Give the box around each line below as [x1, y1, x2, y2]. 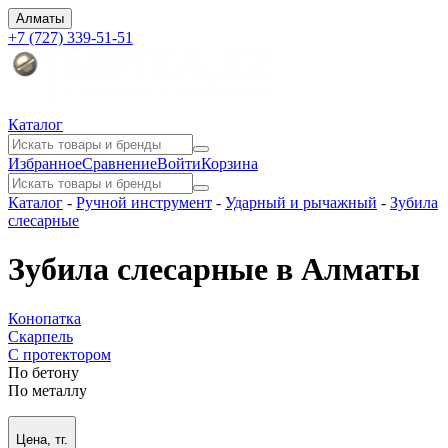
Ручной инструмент [76, 194, 212, 211]
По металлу [8, 381, 87, 399]
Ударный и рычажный [225, 194, 377, 211]
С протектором [8, 345, 111, 363]
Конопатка [8, 309, 81, 327]
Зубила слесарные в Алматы [8, 251, 420, 288]
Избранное [8, 155, 82, 172]
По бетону [8, 363, 79, 381]
